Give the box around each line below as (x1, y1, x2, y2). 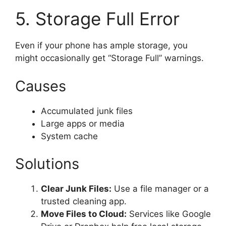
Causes (15, 77, 66, 95)
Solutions (15, 155, 79, 173)
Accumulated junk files (41, 105, 133, 116)
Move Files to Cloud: (41, 209, 127, 219)
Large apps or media (41, 118, 125, 129)
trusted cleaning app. (41, 196, 127, 206)
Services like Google (127, 209, 211, 219)
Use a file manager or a (111, 184, 209, 194)
